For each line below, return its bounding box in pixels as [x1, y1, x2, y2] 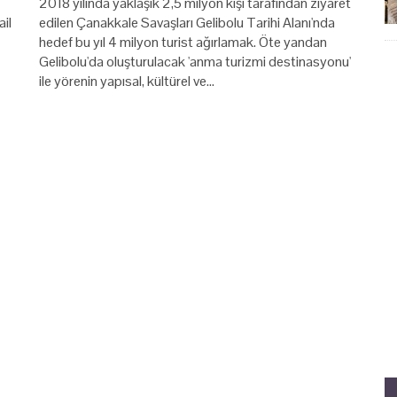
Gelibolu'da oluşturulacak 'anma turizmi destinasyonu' [39, 51, 351, 71]
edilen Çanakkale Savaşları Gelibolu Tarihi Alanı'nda [39, 12, 335, 32]
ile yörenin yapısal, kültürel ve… [39, 71, 214, 90]
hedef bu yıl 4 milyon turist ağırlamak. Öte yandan [39, 32, 327, 51]
